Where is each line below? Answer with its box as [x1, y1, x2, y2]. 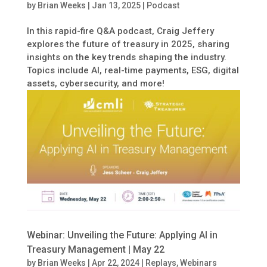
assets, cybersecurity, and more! [26, 78, 164, 89]
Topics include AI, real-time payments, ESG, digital [26, 65, 239, 76]
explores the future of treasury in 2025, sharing [26, 39, 229, 50]
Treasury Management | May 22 [26, 243, 164, 255]
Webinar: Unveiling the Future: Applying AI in [26, 229, 218, 241]
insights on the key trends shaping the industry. [26, 52, 226, 63]
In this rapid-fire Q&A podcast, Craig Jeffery [26, 26, 214, 37]
